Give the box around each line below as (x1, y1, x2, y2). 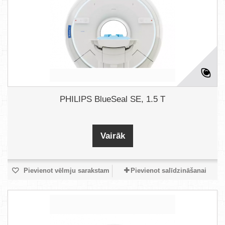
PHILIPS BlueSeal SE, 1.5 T (60, 94, 165, 104)
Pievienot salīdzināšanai (130, 167, 206, 174)
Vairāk (100, 131, 125, 141)
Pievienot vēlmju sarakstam (21, 167, 109, 174)
